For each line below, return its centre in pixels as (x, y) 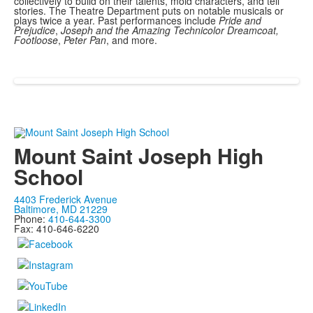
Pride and (240, 21)
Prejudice (35, 30)
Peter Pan (83, 40)
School (49, 176)
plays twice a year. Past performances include (116, 21)
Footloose (36, 40)
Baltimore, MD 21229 (61, 209)
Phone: (31, 218)
